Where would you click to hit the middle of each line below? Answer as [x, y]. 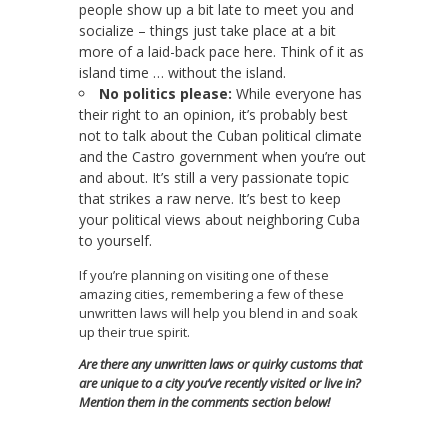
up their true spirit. [134, 332]
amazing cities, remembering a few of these [211, 294]
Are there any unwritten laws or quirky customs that [220, 364]
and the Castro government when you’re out [222, 157]
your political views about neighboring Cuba [219, 220]
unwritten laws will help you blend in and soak [218, 313]
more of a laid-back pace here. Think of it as [221, 52]
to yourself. [115, 241]
